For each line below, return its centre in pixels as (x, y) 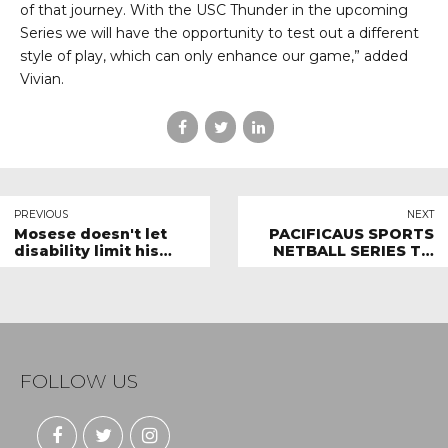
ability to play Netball (100, 267)
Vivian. (42, 79)
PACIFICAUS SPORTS (351, 233)
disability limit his (86, 250)
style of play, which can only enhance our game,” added (214, 56)
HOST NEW (389, 267)
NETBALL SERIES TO (353, 250)
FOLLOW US (79, 381)
